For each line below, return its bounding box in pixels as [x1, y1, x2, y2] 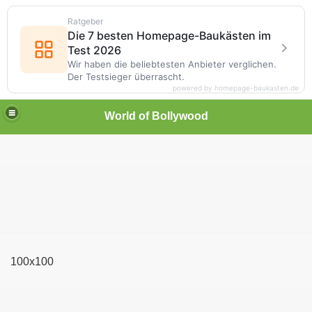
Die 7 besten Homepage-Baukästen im [68, 29, 271, 42]
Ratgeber [68, 16, 103, 26]
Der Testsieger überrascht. [68, 71, 185, 82]
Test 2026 [68, 43, 121, 57]
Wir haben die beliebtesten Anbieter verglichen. [68, 58, 276, 70]
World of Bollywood [104, 109, 208, 122]
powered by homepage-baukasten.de [173, 84, 299, 92]
